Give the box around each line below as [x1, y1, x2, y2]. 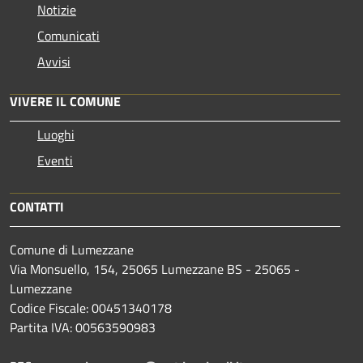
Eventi [37, 150, 73, 170]
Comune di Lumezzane [10, 239, 134, 259]
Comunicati [37, 25, 100, 45]
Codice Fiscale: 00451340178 [10, 297, 172, 318]
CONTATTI [10, 196, 64, 216]
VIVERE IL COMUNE [10, 91, 121, 111]
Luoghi [37, 124, 75, 144]
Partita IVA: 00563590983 [10, 317, 156, 337]
